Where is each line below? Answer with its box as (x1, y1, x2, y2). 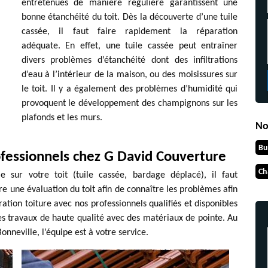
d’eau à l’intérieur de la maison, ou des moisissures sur (21, 70, 238, 80)
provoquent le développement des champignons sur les (21, 99, 238, 108)
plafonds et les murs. (21, 113, 102, 123)
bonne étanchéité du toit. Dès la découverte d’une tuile (21, 13, 238, 22)
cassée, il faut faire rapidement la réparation (21, 27, 238, 36)
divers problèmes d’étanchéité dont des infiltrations (21, 56, 238, 65)
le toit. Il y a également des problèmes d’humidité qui (21, 84, 238, 94)
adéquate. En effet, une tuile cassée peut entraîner (21, 41, 238, 51)
